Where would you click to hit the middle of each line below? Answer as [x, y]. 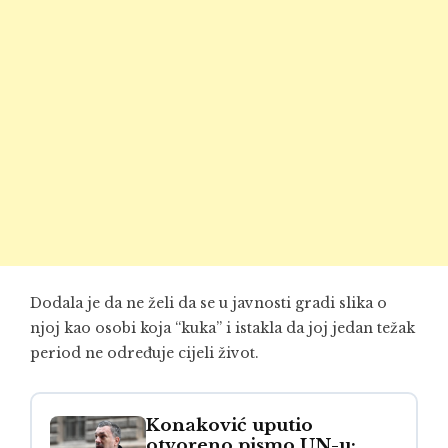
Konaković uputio [229, 425]
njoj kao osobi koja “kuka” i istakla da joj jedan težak [222, 327]
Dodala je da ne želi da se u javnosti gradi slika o [208, 302]
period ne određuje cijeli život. [144, 352]
